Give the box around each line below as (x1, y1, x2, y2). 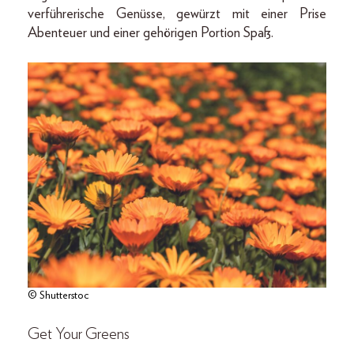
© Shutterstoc (28, 290, 88, 302)
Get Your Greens (28, 326, 130, 343)
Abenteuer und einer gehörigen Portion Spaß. (28, 26, 273, 41)
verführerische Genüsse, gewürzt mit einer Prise (28, 7, 326, 22)
